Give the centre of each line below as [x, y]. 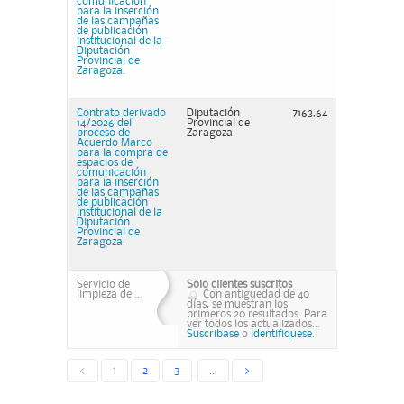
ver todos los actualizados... [253, 324]
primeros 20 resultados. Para [257, 314]
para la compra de [122, 153]
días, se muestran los [237, 304]
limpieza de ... [110, 294]
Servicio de [103, 285]
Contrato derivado [121, 113]
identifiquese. [283, 334]
